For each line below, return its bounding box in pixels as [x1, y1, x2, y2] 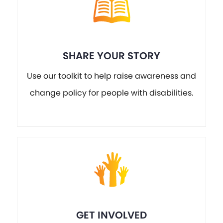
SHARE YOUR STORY [62, 48, 160, 63]
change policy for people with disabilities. [29, 87, 193, 99]
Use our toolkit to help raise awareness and [26, 70, 196, 82]
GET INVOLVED [76, 208, 147, 222]
